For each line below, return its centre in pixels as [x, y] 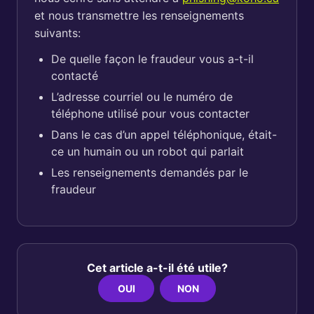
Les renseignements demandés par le [150, 172]
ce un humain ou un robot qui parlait [148, 151]
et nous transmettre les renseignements [139, 15]
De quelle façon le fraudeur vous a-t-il [152, 59]
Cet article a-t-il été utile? [157, 268]
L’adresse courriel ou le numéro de [142, 97]
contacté [75, 76]
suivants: [57, 33]
